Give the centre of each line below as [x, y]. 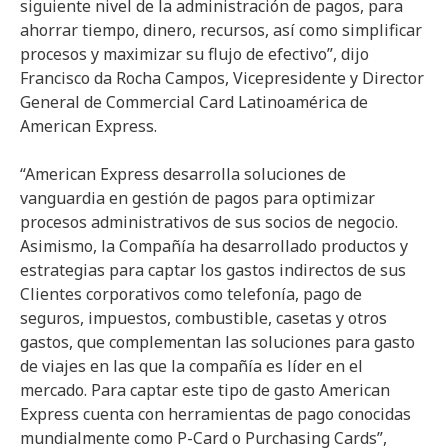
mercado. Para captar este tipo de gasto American [205, 389]
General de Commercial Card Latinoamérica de [194, 101]
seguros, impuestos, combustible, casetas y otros [203, 317]
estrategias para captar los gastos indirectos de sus [213, 269]
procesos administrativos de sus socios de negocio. [209, 221]
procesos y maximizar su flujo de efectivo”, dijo [194, 53]
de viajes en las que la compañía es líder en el [191, 365]
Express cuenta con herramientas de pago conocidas [215, 413]
